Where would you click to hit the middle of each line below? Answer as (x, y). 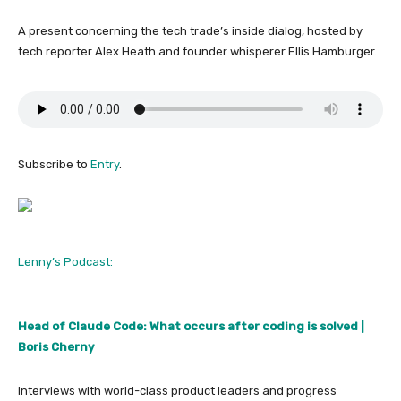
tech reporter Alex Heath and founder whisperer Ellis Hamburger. (197, 51)
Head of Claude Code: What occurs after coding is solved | (191, 326)
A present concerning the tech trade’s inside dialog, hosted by (190, 31)
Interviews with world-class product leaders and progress (177, 391)
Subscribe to (54, 164)
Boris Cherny (56, 347)
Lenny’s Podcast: (65, 262)
